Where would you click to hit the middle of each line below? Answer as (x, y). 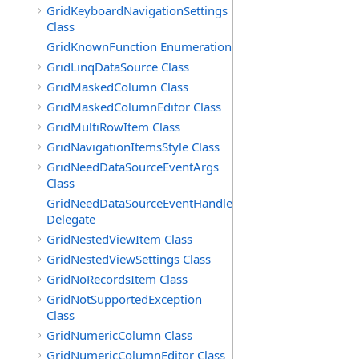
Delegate (71, 219)
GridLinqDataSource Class (118, 67)
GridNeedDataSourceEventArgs (133, 167)
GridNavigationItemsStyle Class (133, 147)
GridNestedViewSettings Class (129, 259)
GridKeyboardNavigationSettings (137, 10)
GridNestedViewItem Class (119, 239)
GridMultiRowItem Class (113, 127)
